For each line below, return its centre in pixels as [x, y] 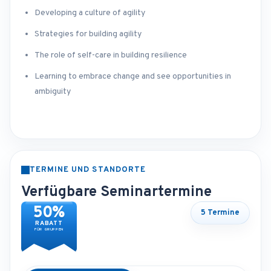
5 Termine [220, 213]
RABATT [49, 224]
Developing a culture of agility [90, 13]
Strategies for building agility [88, 34]
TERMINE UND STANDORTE [88, 170]
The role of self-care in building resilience [111, 56]
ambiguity [53, 92]
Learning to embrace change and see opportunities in [133, 77]
